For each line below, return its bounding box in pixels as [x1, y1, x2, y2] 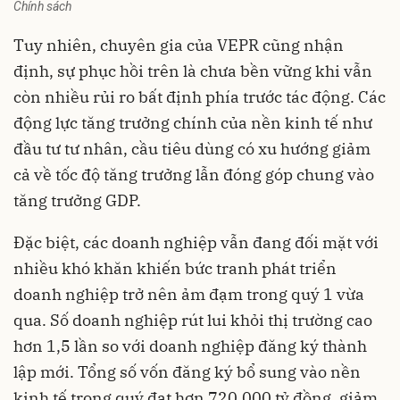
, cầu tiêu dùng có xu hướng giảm [123, 137, 371, 159]
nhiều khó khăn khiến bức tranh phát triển [13, 257, 337, 279]
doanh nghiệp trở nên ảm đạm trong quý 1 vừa [13, 283, 364, 304]
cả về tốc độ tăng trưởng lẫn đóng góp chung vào [13, 163, 374, 185]
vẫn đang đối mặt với [217, 231, 379, 253]
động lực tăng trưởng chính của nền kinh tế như [13, 112, 372, 133]
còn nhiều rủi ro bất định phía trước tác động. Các [13, 86, 386, 107]
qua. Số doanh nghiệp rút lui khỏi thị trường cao [13, 309, 372, 330]
